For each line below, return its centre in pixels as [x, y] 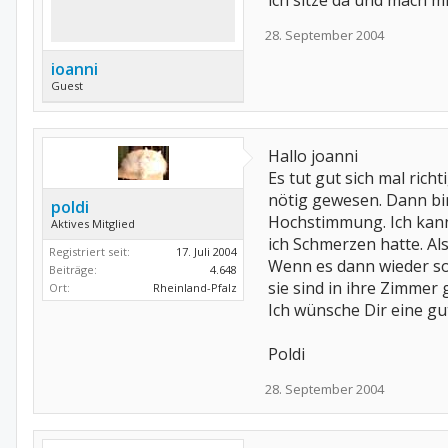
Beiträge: [73, 269]
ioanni [74, 69]
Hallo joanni [313, 156]
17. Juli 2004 [206, 251]
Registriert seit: [89, 251]
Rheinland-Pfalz [195, 287]
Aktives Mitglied [93, 223]
